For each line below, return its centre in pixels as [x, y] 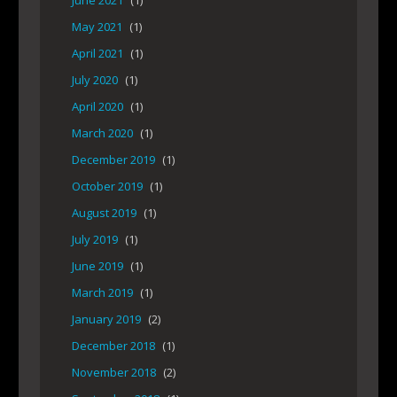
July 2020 [95, 80]
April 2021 [97, 54]
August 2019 [104, 213]
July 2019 [95, 240]
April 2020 [97, 107]
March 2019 [102, 293]
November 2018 [114, 373]
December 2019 [113, 160]
